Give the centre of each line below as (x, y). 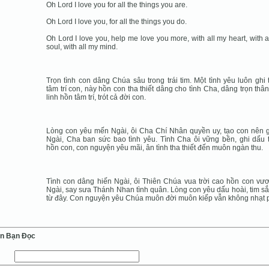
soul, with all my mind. (82, 47)
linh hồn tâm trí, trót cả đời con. (96, 97)
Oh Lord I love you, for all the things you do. (116, 21)
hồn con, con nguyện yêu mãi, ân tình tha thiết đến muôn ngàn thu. (155, 147)
